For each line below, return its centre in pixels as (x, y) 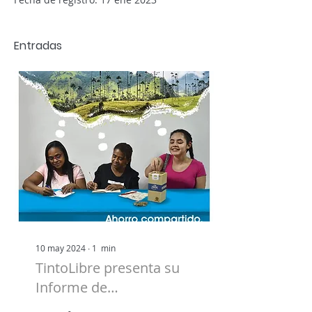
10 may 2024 (61, 248)
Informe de (71, 287)
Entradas (38, 46)
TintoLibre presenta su (108, 268)
